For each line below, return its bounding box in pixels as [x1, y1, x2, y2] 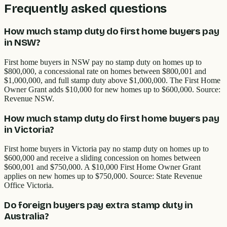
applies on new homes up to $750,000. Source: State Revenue [4, 172, 202, 181]
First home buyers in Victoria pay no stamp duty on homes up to [4, 144, 209, 154]
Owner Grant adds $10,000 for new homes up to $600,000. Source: [4, 85, 220, 94]
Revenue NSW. [4, 94, 54, 103]
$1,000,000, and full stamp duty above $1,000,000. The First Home [4, 75, 220, 85]
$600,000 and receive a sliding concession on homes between [4, 154, 201, 163]
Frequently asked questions [4, 2, 167, 16]
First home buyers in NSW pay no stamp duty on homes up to [4, 57, 202, 66]
